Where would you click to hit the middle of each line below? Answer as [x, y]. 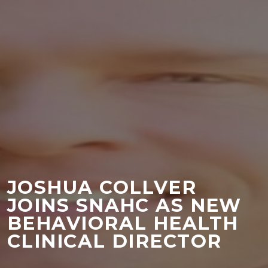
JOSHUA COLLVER [102, 187]
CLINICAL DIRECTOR [115, 241]
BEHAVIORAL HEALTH [123, 223]
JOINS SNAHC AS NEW [124, 205]
